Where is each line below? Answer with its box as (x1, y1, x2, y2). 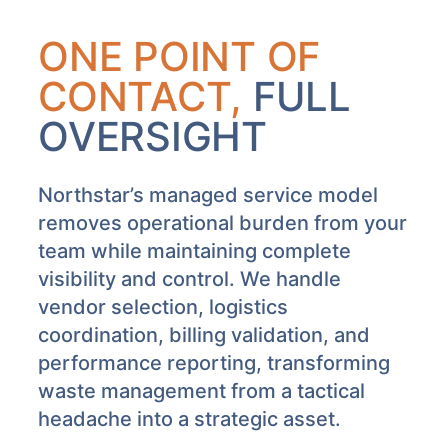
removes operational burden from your (38, 210, 407, 235)
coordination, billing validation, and (38, 322, 370, 347)
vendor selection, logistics (38, 294, 288, 319)
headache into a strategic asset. (38, 406, 341, 431)
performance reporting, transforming (38, 350, 390, 375)
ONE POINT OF (38, 31, 320, 81)
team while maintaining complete (38, 238, 351, 263)
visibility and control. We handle (38, 266, 341, 291)
